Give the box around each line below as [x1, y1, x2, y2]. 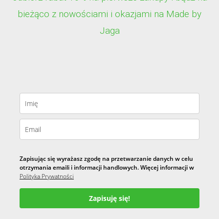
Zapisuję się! [89, 193, 130, 203]
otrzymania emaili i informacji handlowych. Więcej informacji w [20, 163, 194, 172]
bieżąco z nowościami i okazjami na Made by [18, 8, 201, 20]
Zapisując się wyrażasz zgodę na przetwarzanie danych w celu [20, 154, 193, 163]
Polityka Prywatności [20, 172, 74, 180]
